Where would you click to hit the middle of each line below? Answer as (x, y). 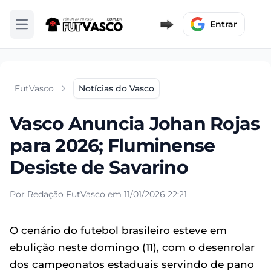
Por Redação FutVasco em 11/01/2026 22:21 (98, 194)
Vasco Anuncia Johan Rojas (135, 124)
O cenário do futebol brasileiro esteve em (118, 230)
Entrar (224, 24)
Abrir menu (45, 29)
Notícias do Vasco (116, 88)
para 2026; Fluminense (113, 145)
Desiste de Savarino (99, 167)
